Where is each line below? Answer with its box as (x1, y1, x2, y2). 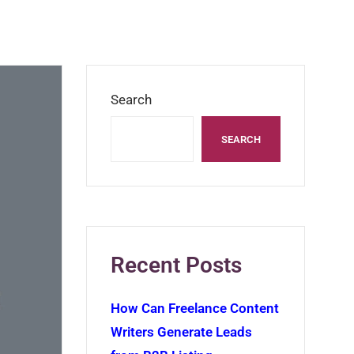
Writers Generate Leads (110, 324, 252, 340)
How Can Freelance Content (110, 300, 279, 316)
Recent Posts (110, 252, 242, 278)
